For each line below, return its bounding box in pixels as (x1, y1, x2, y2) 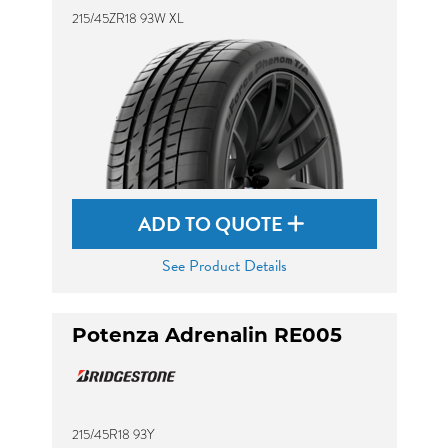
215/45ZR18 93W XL (71, 9, 184, 28)
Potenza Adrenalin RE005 (71, 327, 342, 347)
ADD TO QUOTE (138, 209, 287, 239)
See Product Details (161, 254, 287, 278)
